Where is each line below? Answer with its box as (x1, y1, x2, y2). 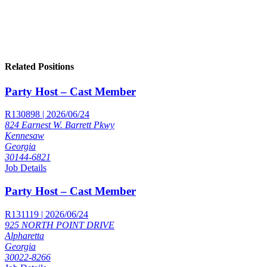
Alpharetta (5, 230, 44, 241)
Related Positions (5, 61, 74, 72)
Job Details (5, 163, 46, 173)
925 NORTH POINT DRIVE (5, 219, 114, 230)
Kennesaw (5, 131, 44, 141)
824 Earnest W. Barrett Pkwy (5, 120, 114, 131)
